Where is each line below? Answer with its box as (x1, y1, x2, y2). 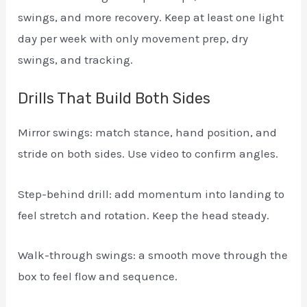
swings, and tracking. (18, 53, 134, 67)
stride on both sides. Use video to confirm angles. (18, 147, 279, 161)
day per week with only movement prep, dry (18, 32, 249, 46)
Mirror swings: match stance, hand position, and (18, 125, 278, 140)
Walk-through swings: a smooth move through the (18, 247, 288, 262)
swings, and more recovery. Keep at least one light (18, 10, 284, 25)
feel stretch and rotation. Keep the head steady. (18, 208, 270, 222)
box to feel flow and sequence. (18, 269, 178, 283)
